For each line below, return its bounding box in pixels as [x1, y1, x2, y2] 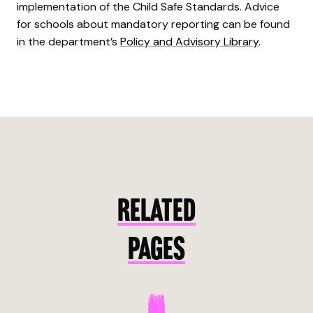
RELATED [117, 196, 196, 228]
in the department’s [17, 34, 120, 49]
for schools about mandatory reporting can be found [17, 16, 290, 31]
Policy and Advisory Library [120, 34, 259, 49]
